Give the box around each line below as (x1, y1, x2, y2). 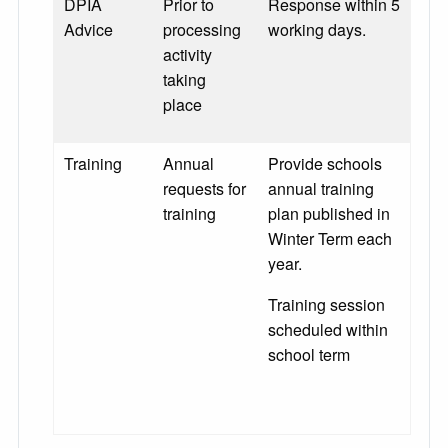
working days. (268, 18, 366, 42)
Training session (268, 293, 385, 317)
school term (268, 343, 350, 367)
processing (163, 18, 241, 42)
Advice (64, 18, 113, 42)
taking (163, 68, 206, 92)
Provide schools (268, 152, 382, 176)
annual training (268, 177, 374, 201)
